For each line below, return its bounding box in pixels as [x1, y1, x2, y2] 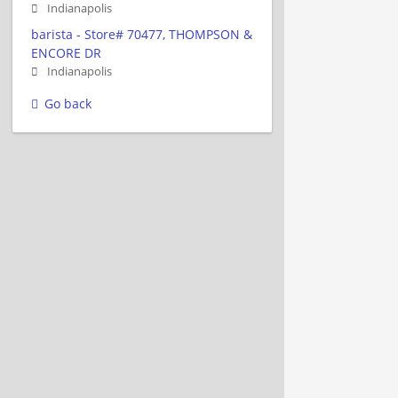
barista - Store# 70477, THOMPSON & [31, 25, 252, 43]
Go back [44, 94, 92, 112]
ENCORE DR [31, 44, 101, 61]
